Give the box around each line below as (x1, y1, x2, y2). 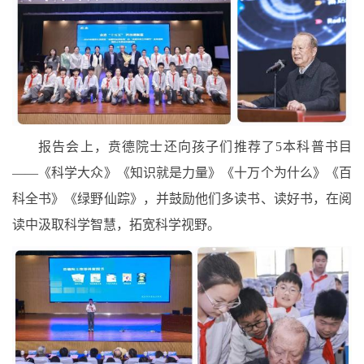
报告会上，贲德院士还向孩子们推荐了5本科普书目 (38, 139, 352, 154)
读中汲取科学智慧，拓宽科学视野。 (12, 217, 220, 232)
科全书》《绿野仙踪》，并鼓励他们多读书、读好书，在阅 (12, 191, 352, 206)
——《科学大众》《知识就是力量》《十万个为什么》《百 (12, 165, 352, 180)
